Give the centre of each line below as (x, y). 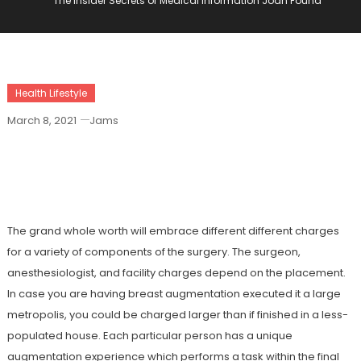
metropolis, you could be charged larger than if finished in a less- (177, 315)
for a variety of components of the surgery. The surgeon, (154, 252)
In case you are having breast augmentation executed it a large (174, 294)
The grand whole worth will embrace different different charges (173, 231)
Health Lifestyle (51, 93)
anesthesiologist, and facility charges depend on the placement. (176, 273)
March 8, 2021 (41, 120)
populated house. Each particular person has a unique (149, 336)
